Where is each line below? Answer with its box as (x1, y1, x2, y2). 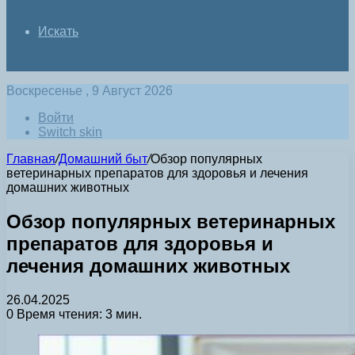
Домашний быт (59, 152, 147, 166)
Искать (38, 25, 78, 38)
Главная (6, 152, 55, 166)
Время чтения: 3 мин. (13, 307, 142, 321)
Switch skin (38, 125, 102, 139)
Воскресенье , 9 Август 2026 (6, 84, 173, 97)
